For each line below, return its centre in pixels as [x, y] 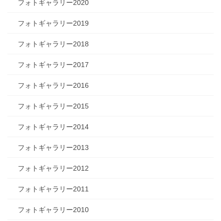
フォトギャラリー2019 [53, 23]
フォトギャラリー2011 [53, 189]
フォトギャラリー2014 [53, 127]
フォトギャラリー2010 [53, 210]
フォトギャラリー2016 [53, 86]
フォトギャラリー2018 [53, 44]
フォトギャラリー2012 [53, 168]
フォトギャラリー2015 [53, 106]
